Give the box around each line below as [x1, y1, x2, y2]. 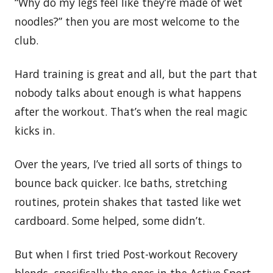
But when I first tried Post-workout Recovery [15, 246, 238, 261]
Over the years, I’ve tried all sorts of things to [15, 156, 242, 171]
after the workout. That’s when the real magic [15, 104, 247, 119]
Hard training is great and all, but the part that [15, 66, 257, 81]
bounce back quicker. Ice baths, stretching [15, 175, 227, 190]
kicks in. [15, 122, 55, 138]
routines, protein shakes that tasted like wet [15, 194, 241, 209]
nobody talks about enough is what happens [15, 85, 241, 100]
